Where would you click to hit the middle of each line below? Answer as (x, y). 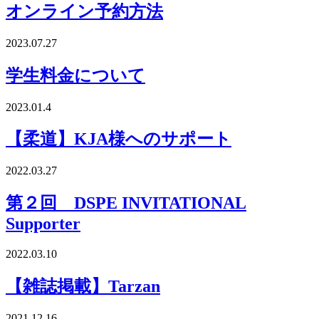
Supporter (43, 224)
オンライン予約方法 (84, 11)
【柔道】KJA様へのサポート (119, 139)
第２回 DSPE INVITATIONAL (126, 203)
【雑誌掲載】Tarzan (83, 287)
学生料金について (75, 75)
